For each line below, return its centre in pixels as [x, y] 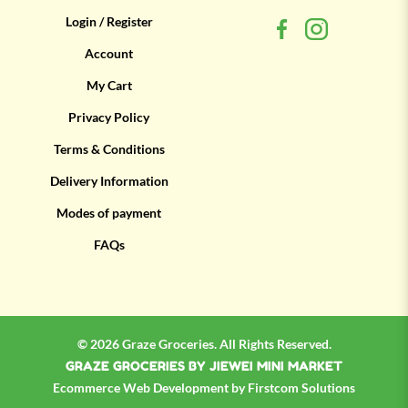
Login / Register [109, 22]
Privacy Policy [109, 118]
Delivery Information [109, 182]
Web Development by [185, 388]
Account [109, 54]
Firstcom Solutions [301, 388]
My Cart [109, 86]
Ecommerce [88, 388]
